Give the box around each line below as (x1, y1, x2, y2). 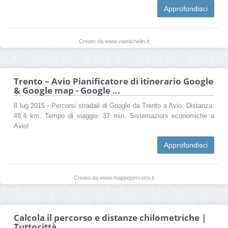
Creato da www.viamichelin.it (79, 38, 149, 44)
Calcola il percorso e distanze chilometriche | (14, 211, 206, 223)
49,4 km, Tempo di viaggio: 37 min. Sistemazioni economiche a (14, 112, 214, 120)
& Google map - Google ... (14, 84, 120, 96)
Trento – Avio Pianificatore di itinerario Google (14, 75, 213, 87)
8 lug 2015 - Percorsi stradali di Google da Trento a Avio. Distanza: (14, 102, 214, 109)
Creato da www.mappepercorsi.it (74, 174, 154, 181)
